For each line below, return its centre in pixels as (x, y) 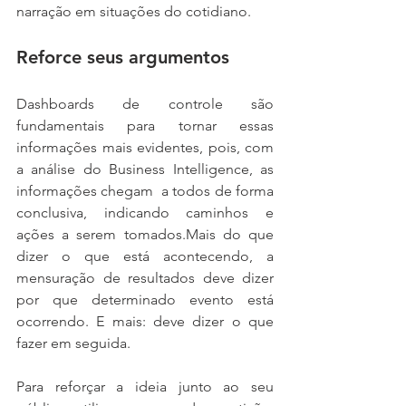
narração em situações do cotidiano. (134, 11)
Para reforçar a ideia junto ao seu (145, 386)
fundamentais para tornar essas (145, 125)
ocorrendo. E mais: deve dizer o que (145, 321)
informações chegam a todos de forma (145, 190)
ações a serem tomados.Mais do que (145, 234)
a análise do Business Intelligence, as (145, 169)
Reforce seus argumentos (123, 57)
